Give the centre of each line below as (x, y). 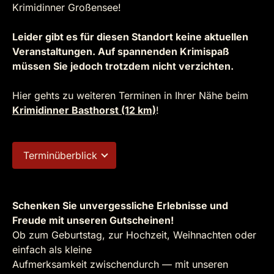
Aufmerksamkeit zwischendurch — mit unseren (120, 264)
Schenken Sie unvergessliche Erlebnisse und (120, 206)
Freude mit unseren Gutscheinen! (93, 220)
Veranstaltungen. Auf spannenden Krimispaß (121, 51)
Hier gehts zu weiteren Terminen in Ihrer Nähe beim (130, 95)
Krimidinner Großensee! (67, 7)
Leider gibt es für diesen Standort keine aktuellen (130, 37)
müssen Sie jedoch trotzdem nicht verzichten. (123, 66)
